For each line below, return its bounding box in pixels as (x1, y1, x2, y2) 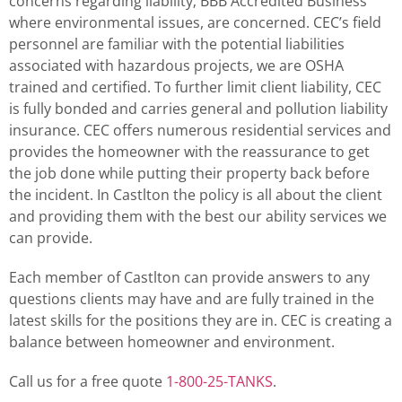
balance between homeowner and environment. (9, 332, 335, 353)
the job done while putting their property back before (9, 163, 370, 184)
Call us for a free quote (9, 371, 166, 392)
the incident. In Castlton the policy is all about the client (9, 185, 382, 205)
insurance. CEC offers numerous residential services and (9, 120, 391, 141)
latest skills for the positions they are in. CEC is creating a (9, 310, 392, 331)
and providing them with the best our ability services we (9, 206, 387, 227)
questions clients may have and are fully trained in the (9, 289, 374, 310)
